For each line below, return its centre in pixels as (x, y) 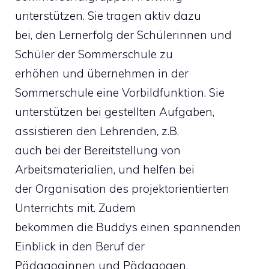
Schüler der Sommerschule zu (94, 54)
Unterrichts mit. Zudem (75, 207)
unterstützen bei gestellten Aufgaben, (115, 111)
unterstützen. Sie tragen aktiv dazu (108, 15)
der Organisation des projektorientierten (122, 188)
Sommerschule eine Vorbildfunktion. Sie (120, 92)
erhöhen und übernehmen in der (102, 73)
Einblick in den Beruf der (80, 246)
